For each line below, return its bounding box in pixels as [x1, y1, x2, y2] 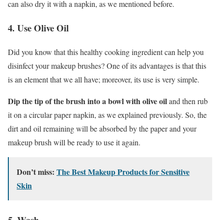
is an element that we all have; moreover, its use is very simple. [8, 74, 199, 84]
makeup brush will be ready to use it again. [8, 137, 140, 147]
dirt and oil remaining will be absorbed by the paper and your [8, 123, 196, 134]
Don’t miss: [17, 165, 56, 177]
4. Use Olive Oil [8, 21, 69, 34]
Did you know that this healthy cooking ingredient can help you [8, 46, 204, 57]
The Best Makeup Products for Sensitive [56, 165, 190, 177]
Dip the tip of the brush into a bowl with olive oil [8, 95, 167, 107]
